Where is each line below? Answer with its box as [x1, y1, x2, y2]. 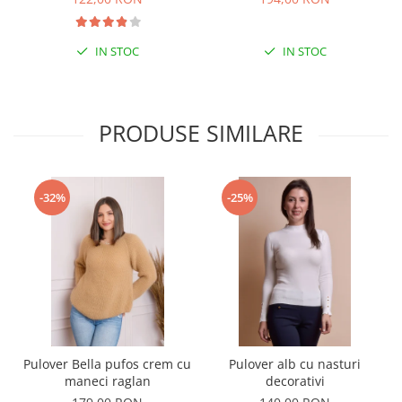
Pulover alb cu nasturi [229, 355, 361, 372]
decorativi [265, 372, 325, 389]
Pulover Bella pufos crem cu [23, 355, 191, 372]
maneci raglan [64, 372, 151, 389]
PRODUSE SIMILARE [99, 118, 303, 148]
